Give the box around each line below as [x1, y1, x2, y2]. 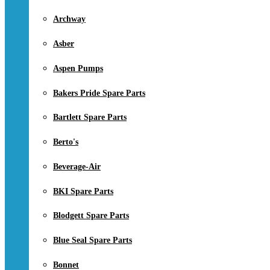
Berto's [53, 137, 78, 147]
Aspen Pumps [53, 63, 103, 73]
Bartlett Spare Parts [53, 113, 127, 122]
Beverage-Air [53, 162, 101, 171]
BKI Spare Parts [53, 186, 113, 196]
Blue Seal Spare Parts [53, 235, 132, 245]
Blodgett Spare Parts [53, 211, 129, 221]
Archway [53, 14, 86, 24]
